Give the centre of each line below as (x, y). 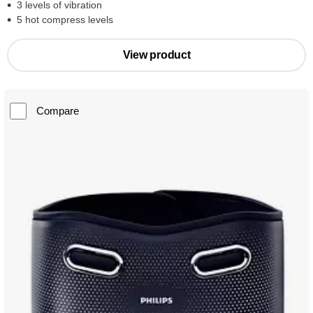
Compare (58, 111)
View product (156, 55)
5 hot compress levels (65, 20)
